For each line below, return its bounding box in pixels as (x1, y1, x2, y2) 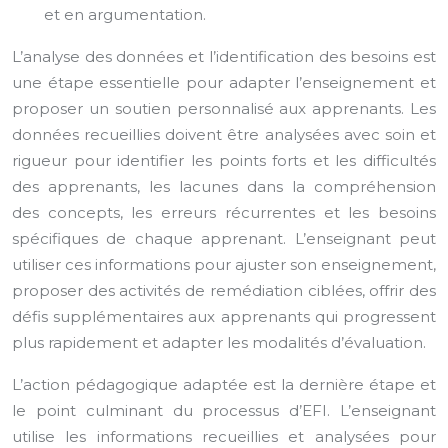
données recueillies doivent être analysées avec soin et (12, 125, 436, 144)
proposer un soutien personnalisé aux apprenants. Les (12, 99, 436, 118)
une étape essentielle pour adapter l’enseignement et (12, 73, 436, 92)
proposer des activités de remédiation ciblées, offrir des (12, 281, 436, 300)
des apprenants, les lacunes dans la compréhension (12, 177, 436, 196)
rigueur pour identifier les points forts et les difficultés (12, 151, 436, 170)
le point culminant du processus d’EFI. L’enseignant (12, 401, 436, 420)
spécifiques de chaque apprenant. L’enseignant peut (12, 229, 436, 248)
